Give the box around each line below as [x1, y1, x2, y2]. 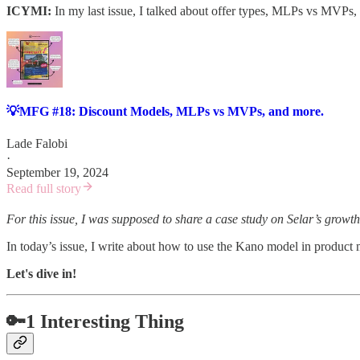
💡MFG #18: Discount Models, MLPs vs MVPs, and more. [6, 104, 324, 119]
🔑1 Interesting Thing [6, 311, 184, 333]
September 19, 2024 [6, 165, 108, 179]
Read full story [6, 181, 81, 195]
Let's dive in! [6, 266, 76, 280]
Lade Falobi [6, 136, 67, 150]
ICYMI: [6, 4, 51, 18]
